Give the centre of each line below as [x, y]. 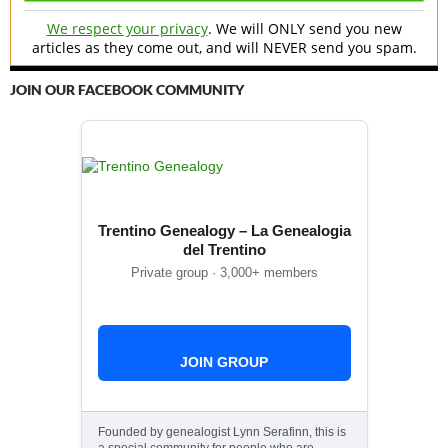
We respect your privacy [127, 28]
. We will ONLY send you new [304, 28]
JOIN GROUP [224, 361]
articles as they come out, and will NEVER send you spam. [224, 47]
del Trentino [224, 249]
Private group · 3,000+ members [224, 272]
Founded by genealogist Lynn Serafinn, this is [221, 431]
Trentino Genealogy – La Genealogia [224, 230]
